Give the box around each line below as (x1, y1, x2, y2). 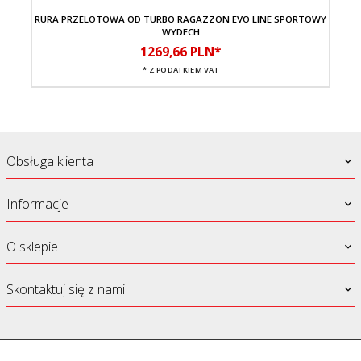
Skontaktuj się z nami (6, 280, 125, 299)
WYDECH (161, 26, 200, 39)
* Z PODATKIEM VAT (142, 64, 219, 76)
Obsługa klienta (6, 152, 93, 171)
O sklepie (6, 238, 58, 256)
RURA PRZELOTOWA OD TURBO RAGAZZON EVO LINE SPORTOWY (35, 13, 326, 26)
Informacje (6, 195, 68, 214)
